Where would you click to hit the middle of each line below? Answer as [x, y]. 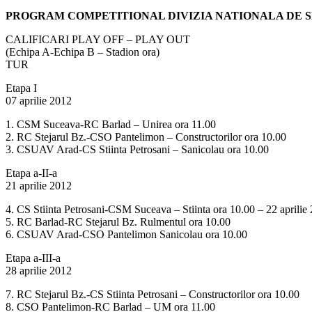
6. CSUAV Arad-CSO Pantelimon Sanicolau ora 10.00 [126, 235]
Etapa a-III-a [33, 258]
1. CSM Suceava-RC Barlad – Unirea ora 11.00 [111, 125]
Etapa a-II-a [31, 173]
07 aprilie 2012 [39, 101]
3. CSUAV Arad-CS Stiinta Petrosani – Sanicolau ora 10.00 [137, 150]
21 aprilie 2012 [39, 186]
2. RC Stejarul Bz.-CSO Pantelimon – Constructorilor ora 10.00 [146, 137]
